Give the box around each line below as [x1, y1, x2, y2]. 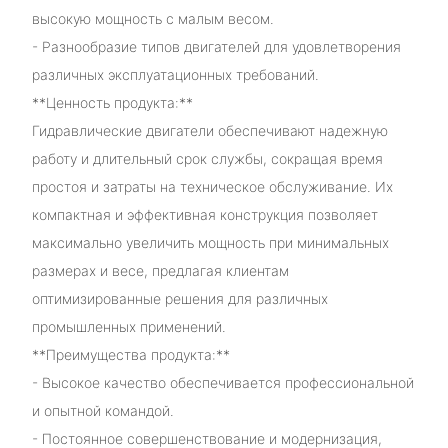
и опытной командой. [31, 401, 174, 419]
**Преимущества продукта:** [31, 345, 230, 363]
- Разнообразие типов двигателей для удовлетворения [31, 37, 401, 55]
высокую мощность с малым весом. [31, 9, 274, 27]
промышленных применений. [31, 317, 226, 335]
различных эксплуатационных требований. [31, 65, 319, 83]
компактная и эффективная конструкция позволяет [31, 205, 378, 223]
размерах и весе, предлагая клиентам [31, 261, 289, 279]
